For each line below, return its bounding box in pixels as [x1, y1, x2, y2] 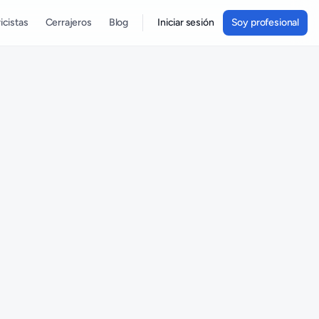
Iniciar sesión [157, 16, 214, 28]
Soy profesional [231, 16, 299, 28]
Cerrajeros [45, 16, 92, 28]
